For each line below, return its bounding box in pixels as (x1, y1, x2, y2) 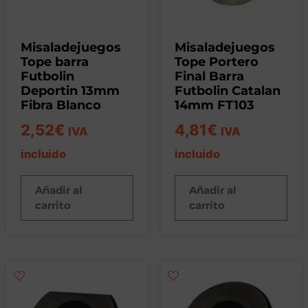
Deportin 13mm (21, 82, 120, 98)
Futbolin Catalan (175, 82, 280, 98)
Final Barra (175, 68, 244, 84)
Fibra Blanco (21, 97, 101, 113)
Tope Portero (175, 54, 258, 69)
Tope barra (21, 54, 89, 69)
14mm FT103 (175, 97, 254, 113)
